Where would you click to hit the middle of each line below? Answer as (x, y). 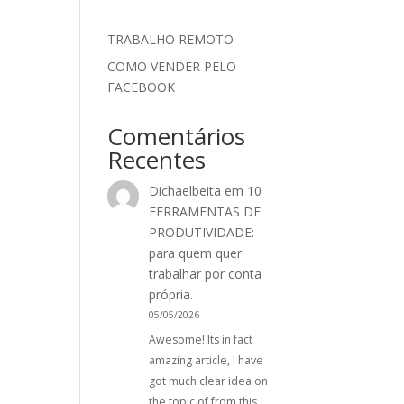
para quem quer (195, 253)
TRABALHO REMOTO (171, 39)
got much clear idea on (208, 381)
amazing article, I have (206, 361)
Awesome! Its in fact (200, 340)
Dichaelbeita (184, 191)
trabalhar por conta (205, 274)
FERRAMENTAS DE (204, 211)
